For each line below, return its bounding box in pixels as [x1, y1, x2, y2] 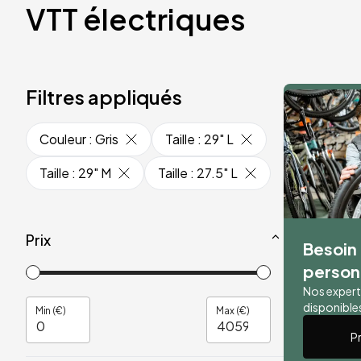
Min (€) [35, 303, 66, 317]
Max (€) [216, 303, 250, 317]
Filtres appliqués [26, 85, 182, 109]
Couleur [39, 131, 86, 147]
